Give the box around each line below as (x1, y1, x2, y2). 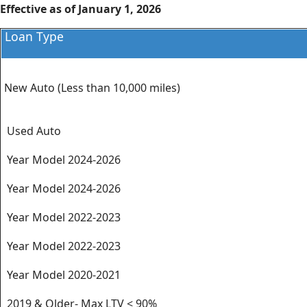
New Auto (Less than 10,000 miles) (1, 80, 180, 95)
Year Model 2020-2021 (1, 267, 121, 282)
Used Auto (1, 123, 61, 138)
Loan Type (1, 28, 64, 45)
